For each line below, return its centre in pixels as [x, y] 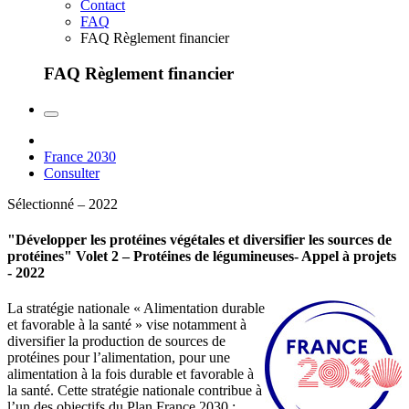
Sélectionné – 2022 [63, 204]
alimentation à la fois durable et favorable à [131, 374]
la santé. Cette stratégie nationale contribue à [135, 391]
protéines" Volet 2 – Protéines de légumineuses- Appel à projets [202, 257]
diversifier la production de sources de [116, 341]
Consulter [72, 173]
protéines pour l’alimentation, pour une [119, 358]
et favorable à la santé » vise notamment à [127, 325]
